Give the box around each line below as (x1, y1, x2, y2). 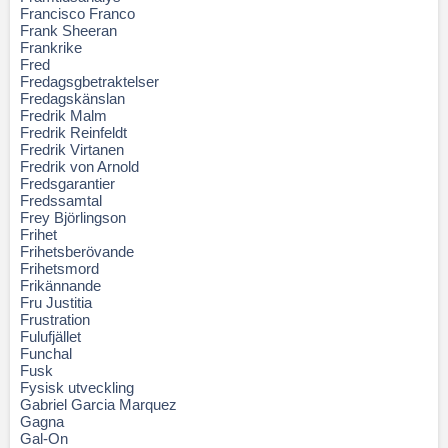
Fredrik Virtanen (20, 141, 124, 158)
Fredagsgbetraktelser (20, 73, 159, 90)
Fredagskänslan (20, 90, 125, 107)
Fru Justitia (20, 294, 92, 311)
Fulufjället (20, 328, 81, 345)
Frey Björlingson (20, 209, 126, 226)
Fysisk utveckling (20, 379, 134, 396)
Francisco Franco (20, 5, 135, 22)
